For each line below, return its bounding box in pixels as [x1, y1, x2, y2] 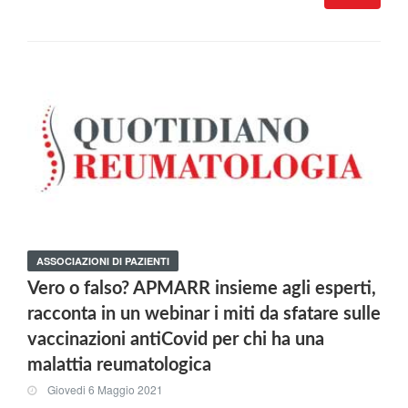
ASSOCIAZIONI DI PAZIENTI [36, 253, 169, 268]
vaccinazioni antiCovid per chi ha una [27, 330, 324, 349]
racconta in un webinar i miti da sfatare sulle [27, 304, 381, 323]
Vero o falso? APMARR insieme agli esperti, [27, 279, 376, 298]
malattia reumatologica [27, 355, 211, 374]
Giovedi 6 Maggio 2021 [47, 381, 163, 397]
